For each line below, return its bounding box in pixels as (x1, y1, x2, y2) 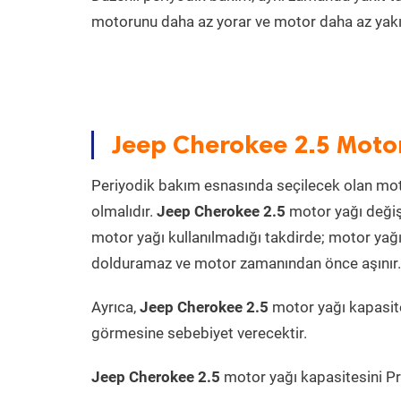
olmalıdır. (91, 202, 157, 220)
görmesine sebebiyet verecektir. (91, 324, 307, 342)
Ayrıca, (91, 298, 140, 316)
